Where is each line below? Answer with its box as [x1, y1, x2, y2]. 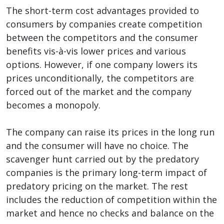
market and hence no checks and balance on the [6, 206, 214, 219]
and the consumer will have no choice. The [6, 139, 188, 151]
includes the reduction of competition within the [6, 193, 217, 205]
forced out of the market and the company [6, 85, 191, 97]
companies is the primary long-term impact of [6, 166, 207, 178]
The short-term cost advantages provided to [6, 4, 199, 16]
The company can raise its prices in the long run [6, 125, 214, 138]
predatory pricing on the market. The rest [6, 179, 188, 192]
